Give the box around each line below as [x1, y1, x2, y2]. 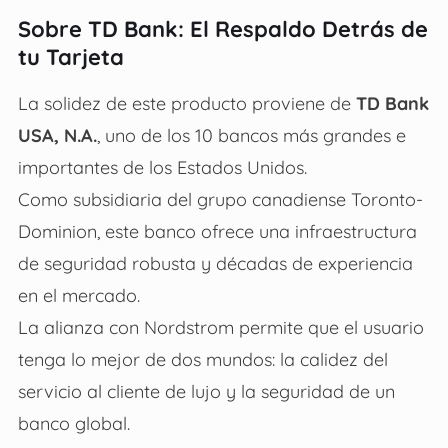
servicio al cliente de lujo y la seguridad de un [17, 379, 395, 402]
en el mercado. [17, 283, 140, 306]
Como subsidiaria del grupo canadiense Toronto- [17, 187, 423, 210]
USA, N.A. [17, 123, 97, 146]
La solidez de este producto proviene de [17, 91, 356, 114]
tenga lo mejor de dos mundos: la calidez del [17, 347, 388, 370]
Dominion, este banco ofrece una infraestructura [17, 219, 417, 242]
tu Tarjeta [17, 42, 124, 71]
